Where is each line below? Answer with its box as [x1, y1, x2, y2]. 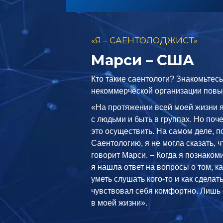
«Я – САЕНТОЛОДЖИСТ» [91, 35, 198, 45]
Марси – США [91, 51, 195, 69]
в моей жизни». [91, 199, 148, 208]
